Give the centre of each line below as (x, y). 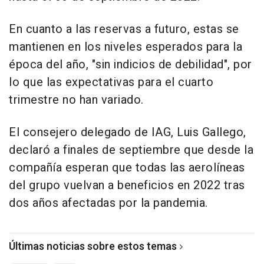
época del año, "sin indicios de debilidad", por (131, 64)
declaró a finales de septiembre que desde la (131, 150)
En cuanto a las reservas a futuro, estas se (124, 29)
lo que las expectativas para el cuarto (111, 82)
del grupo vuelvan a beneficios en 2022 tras (127, 185)
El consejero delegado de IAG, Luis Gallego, (128, 132)
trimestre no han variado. (76, 100)
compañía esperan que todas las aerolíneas (127, 167)
